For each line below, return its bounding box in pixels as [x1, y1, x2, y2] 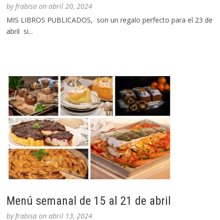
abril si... [6, 27, 33, 36]
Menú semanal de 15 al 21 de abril [6, 194, 171, 208]
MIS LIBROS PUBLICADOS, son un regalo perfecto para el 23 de [6, 15, 213, 25]
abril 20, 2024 [49, 1, 93, 11]
